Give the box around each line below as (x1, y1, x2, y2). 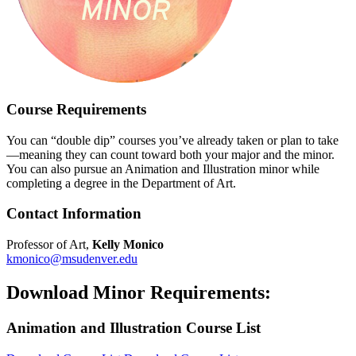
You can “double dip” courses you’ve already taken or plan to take (6, 133, 339, 147)
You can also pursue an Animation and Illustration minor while (6, 161, 319, 176)
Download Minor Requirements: (6, 282, 271, 304)
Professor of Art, (6, 238, 92, 252)
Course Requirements (6, 101, 146, 118)
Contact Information (6, 205, 141, 222)
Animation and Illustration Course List (6, 319, 261, 336)
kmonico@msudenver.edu (6, 252, 137, 266)
